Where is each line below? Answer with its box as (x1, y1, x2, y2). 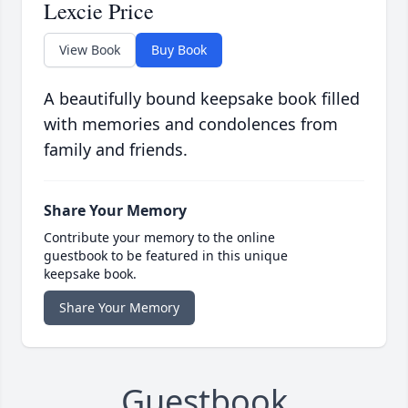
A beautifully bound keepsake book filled (44, 87, 360, 110)
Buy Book (151, 41, 207, 59)
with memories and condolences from (44, 113, 338, 136)
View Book (59, 41, 120, 59)
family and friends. (44, 138, 188, 161)
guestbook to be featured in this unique (44, 247, 288, 265)
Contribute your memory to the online (44, 229, 275, 247)
